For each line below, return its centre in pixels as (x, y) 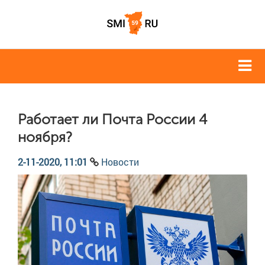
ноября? (45, 137)
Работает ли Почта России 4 (112, 119)
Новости (120, 162)
